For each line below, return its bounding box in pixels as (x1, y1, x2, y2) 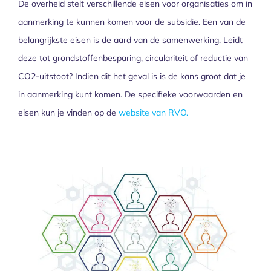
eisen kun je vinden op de (18, 107, 119, 119)
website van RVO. (119, 107, 188, 119)
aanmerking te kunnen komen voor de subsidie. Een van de (18, 16, 246, 28)
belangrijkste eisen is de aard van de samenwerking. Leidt (18, 34, 243, 46)
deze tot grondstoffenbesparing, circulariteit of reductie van (18, 53, 248, 64)
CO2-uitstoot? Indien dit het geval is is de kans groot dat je (18, 71, 246, 82)
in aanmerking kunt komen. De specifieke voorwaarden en (18, 89, 243, 100)
